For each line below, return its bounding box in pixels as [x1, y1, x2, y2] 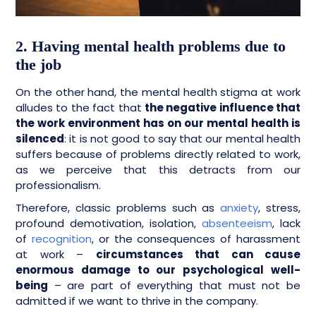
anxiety [220, 200, 259, 215]
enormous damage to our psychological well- [16, 262, 300, 277]
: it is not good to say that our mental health [64, 130, 300, 146]
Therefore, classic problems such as [16, 200, 221, 215]
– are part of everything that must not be [48, 277, 300, 293]
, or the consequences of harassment [91, 231, 301, 246]
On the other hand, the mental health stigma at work [16, 84, 300, 99]
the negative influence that [144, 99, 300, 115]
